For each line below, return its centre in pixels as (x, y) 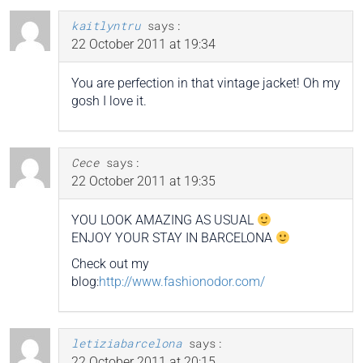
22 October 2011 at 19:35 (143, 181)
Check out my (110, 264)
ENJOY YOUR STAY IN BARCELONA (173, 238)
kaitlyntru (106, 26)
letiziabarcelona (126, 344)
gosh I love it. (109, 101)
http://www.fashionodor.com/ (182, 282)
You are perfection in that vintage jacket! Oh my (206, 83)
